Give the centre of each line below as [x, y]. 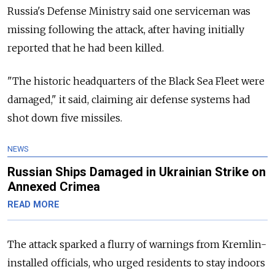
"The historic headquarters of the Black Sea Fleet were [136, 81]
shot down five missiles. [65, 118]
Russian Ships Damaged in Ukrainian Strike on [137, 172]
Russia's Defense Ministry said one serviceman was [129, 11]
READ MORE [33, 204]
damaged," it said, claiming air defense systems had [129, 99]
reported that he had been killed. [86, 48]
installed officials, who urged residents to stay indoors [136, 262]
